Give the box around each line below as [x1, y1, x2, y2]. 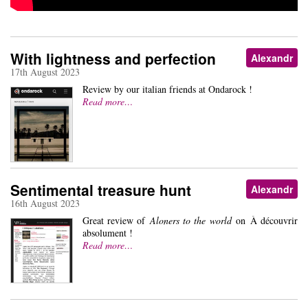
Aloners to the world [149, 214, 232, 228]
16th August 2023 [10, 197, 80, 210]
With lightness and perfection [10, 48, 216, 69]
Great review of [82, 214, 150, 228]
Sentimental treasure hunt [10, 179, 191, 201]
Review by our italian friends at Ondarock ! [82, 82, 252, 96]
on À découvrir [231, 214, 298, 228]
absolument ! [82, 226, 133, 240]
